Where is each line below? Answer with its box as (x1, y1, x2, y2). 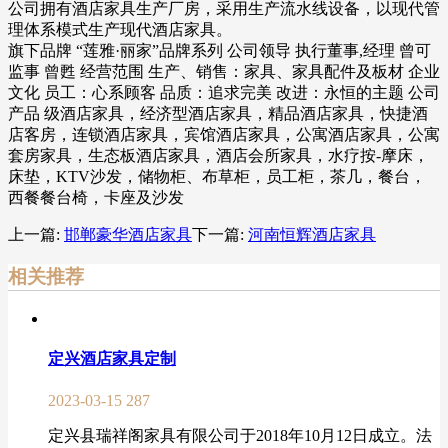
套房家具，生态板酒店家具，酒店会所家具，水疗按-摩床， (8, 146, 429, 164)
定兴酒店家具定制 (48, 350, 176, 368)
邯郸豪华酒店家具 (64, 225, 192, 243)
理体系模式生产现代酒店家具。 (8, 20, 232, 38)
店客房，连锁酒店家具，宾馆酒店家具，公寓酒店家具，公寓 (8, 125, 440, 143)
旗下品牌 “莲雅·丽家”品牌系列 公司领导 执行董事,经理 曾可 (8, 41, 431, 59)
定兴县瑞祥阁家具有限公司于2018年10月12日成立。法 (48, 426, 432, 444)
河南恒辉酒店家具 (248, 225, 376, 243)
